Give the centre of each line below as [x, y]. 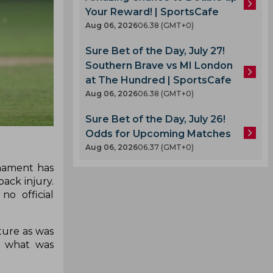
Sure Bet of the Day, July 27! [155, 51]
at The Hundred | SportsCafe [158, 80]
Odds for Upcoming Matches [158, 134]
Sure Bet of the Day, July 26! [155, 119]
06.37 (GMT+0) [166, 147]
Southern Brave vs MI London [159, 66]
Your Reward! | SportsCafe [152, 12]
